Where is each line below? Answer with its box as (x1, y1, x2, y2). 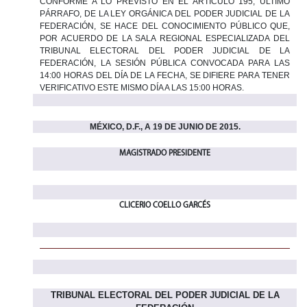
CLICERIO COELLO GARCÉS (119, 201, 210, 210)
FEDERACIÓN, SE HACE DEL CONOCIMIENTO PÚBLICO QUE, (40, 21, 290, 31)
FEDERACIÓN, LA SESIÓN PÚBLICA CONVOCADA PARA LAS (40, 58, 290, 68)
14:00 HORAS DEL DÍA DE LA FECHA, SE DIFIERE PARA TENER (40, 70, 290, 80)
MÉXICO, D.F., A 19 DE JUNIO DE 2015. (89, 121, 241, 132)
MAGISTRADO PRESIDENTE (119, 149, 210, 158)
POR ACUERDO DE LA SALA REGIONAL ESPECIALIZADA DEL (40, 33, 290, 43)
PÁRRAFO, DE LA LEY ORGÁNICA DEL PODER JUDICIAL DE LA (40, 8, 290, 19)
